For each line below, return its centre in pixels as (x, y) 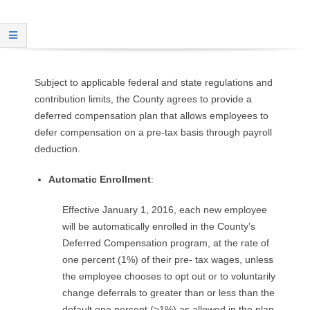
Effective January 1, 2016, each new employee (165, 209)
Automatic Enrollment (100, 179)
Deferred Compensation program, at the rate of (166, 243)
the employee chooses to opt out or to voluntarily (169, 276)
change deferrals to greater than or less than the (168, 292)
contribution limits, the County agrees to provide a (143, 99)
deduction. (57, 148)
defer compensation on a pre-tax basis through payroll (153, 132)
